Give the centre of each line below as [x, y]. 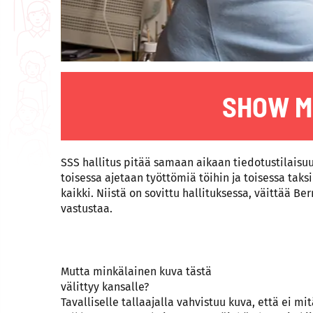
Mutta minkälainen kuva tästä [136, 271]
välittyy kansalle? [105, 287]
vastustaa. [87, 209]
